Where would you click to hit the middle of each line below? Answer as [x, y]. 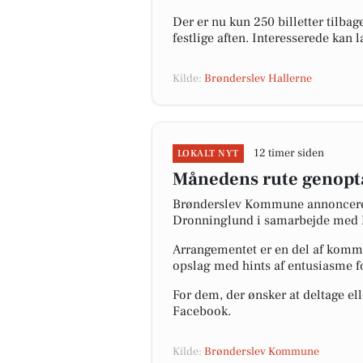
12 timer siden [288, 153]
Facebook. [202, 311]
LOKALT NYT [208, 154]
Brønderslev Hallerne [258, 79]
